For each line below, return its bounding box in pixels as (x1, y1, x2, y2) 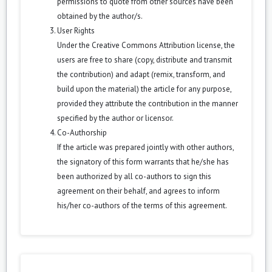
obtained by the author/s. (57, 10, 143, 21)
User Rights (57, 25, 95, 36)
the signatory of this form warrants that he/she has (57, 156, 229, 167)
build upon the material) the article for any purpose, (57, 83, 231, 94)
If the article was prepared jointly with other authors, (57, 141, 234, 152)
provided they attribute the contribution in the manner (57, 98, 238, 109)
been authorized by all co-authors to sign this (57, 171, 211, 182)
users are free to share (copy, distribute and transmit (57, 54, 232, 65)
